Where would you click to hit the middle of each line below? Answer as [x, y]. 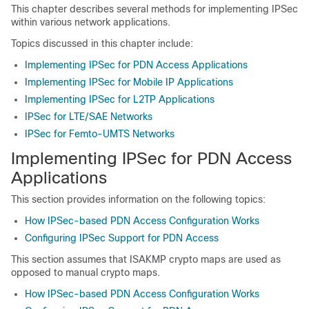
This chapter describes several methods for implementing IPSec [154, 9]
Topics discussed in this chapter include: [102, 43]
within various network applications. [91, 22]
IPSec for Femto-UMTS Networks [100, 134]
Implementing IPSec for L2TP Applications [120, 99]
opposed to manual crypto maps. [86, 272]
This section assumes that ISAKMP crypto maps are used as [146, 259]
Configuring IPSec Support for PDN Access [122, 238]
